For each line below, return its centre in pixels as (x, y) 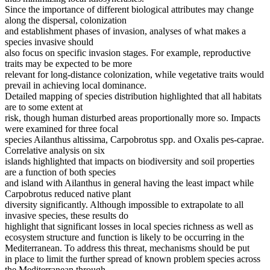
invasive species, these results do (67, 216)
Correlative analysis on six (55, 151)
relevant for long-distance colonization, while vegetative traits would (134, 75)
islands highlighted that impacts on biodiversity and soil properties (130, 162)
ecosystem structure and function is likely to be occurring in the (124, 237)
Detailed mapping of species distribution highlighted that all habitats (133, 96)
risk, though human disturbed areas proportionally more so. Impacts (133, 118)
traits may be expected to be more (68, 64)
